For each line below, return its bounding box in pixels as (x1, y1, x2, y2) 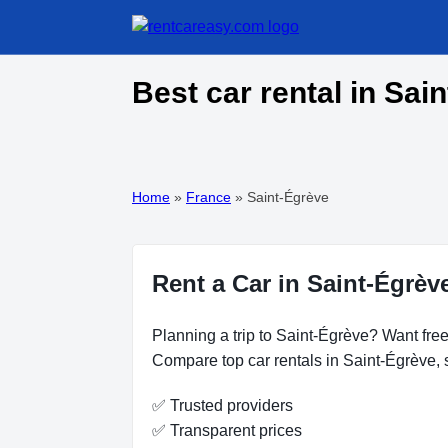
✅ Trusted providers (152, 397, 293, 415)
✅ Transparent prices (152, 422, 302, 440)
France (186, 189, 231, 206)
